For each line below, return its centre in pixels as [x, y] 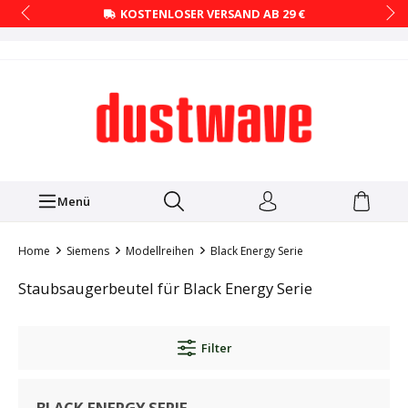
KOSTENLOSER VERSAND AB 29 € [212, 13]
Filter [216, 348]
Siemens [88, 251]
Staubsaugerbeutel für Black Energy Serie [165, 289]
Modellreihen [160, 251]
